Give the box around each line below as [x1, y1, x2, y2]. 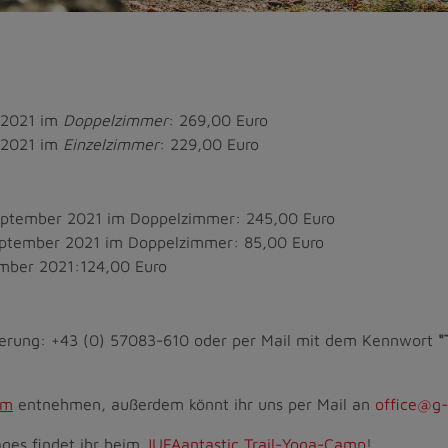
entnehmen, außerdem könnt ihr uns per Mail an [13, 395, 375, 414]
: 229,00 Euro [159, 135, 259, 154]
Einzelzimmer [63, 135, 159, 154]
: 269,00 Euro [168, 111, 268, 130]
